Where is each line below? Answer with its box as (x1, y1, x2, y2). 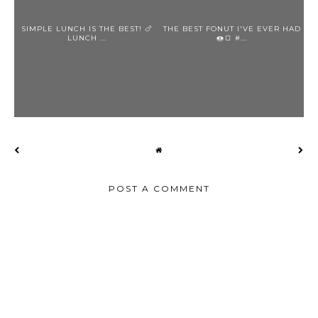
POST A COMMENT (108, 183, 210, 194)
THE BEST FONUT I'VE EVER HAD (163, 24, 301, 33)
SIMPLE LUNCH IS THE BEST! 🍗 (21, 24, 153, 33)
